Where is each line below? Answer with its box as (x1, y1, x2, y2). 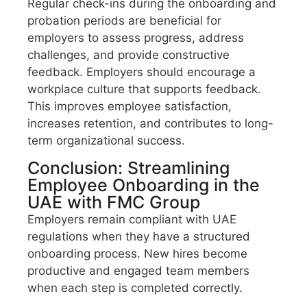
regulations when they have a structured (27, 229, 250, 243)
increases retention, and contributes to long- (27, 116, 273, 131)
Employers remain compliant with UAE (27, 212, 236, 226)
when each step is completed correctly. (27, 280, 243, 295)
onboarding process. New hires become (27, 246, 247, 260)
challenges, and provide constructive (27, 48, 230, 62)
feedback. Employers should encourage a (27, 65, 256, 79)
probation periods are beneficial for (27, 14, 221, 28)
